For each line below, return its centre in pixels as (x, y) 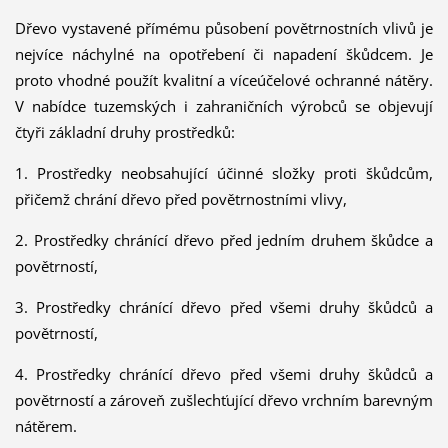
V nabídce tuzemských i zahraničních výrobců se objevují (224, 106)
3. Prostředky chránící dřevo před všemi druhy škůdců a (224, 307)
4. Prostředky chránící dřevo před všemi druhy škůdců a (224, 374)
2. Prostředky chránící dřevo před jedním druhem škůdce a (224, 240)
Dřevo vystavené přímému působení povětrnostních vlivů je (224, 28)
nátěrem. (45, 426)
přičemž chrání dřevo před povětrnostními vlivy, (180, 199)
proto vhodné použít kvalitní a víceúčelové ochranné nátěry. (224, 80)
